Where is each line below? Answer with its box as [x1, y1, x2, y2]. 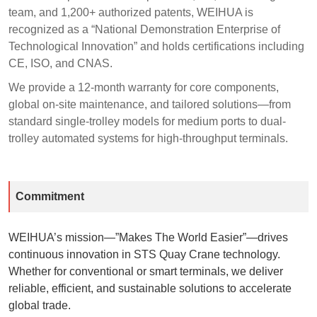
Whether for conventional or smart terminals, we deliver [8, 265, 283, 277]
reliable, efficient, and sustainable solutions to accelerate [8, 282, 292, 294]
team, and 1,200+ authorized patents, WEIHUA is [8, 6, 253, 18]
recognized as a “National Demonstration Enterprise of [8, 23, 280, 35]
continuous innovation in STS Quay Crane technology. [8, 248, 280, 260]
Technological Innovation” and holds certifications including [8, 40, 304, 52]
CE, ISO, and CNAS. [8, 57, 113, 69]
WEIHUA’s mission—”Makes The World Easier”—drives [8, 231, 288, 243]
